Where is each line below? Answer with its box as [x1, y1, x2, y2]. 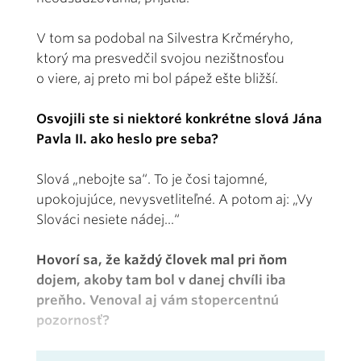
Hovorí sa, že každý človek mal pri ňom [36, 251, 287, 268]
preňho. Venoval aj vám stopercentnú [36, 292, 279, 308]
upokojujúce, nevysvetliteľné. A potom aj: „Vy [36, 191, 313, 207]
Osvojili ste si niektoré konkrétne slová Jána [36, 110, 322, 127]
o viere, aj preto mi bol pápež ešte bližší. [36, 70, 278, 86]
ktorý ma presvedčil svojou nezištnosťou [36, 50, 284, 66]
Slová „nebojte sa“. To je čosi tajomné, [36, 171, 268, 187]
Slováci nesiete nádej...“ [36, 211, 180, 227]
